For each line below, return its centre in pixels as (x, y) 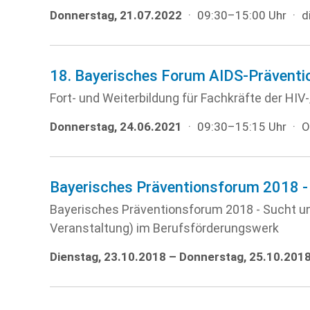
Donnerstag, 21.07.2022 (116, 15)
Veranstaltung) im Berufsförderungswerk (164, 228)
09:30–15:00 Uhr (242, 15)
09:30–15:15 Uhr (242, 127)
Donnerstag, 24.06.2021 (116, 127)
